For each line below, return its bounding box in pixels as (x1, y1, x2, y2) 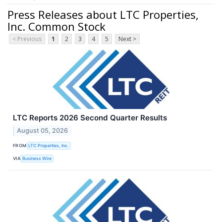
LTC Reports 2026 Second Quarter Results (13, 113, 167, 123)
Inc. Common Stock (7, 18, 106, 34)
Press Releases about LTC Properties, (7, 6, 199, 22)
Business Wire (22, 155, 52, 161)
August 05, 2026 (17, 127, 68, 135)
